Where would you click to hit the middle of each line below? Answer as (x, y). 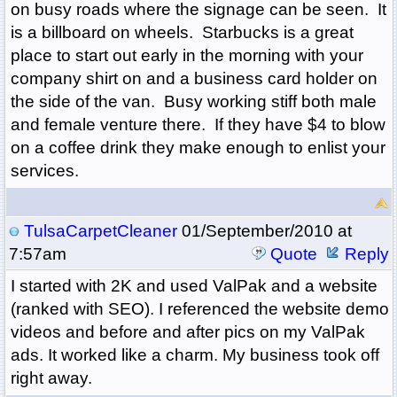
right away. (51, 378)
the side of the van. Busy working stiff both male (193, 102)
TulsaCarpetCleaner (100, 231)
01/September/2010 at (264, 231)
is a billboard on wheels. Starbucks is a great (182, 33)
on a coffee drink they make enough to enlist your (198, 148)
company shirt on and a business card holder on (194, 79)
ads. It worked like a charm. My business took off (195, 355)
